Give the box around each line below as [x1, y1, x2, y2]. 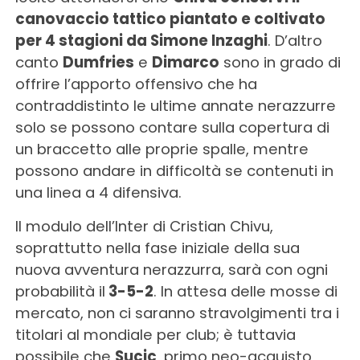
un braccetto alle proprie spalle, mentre [14, 138, 309, 159]
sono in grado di [219, 51, 341, 72]
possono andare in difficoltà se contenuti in [14, 160, 333, 181]
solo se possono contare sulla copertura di [14, 117, 329, 137]
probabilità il [14, 280, 105, 301]
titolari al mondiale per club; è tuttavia [14, 324, 296, 345]
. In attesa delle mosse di [153, 280, 337, 301]
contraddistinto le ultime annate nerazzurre [14, 95, 336, 116]
